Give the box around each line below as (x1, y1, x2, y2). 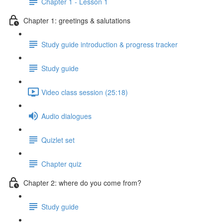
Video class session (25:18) (41, 87, 128, 97)
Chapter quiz (41, 158, 82, 169)
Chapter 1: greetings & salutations (23, 15, 130, 25)
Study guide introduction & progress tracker (41, 39, 178, 49)
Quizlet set (41, 134, 75, 145)
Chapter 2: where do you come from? (23, 177, 141, 188)
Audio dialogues (41, 111, 92, 121)
